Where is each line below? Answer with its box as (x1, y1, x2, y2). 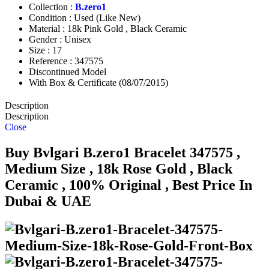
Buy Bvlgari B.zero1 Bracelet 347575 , (5, 145, 240, 161)
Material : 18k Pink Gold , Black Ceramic (29, 23, 187, 34)
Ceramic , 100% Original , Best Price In (5, 177, 252, 193)
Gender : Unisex (29, 34, 91, 45)
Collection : (29, 2, 75, 13)
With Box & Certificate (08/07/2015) (29, 77, 168, 88)
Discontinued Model (29, 67, 106, 77)
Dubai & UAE (5, 193, 91, 210)
